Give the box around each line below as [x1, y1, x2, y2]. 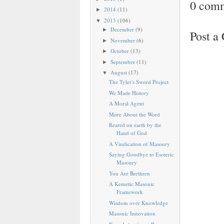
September [110, 57, 137, 65]
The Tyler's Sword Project [109, 78, 169, 86]
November [110, 36, 137, 44]
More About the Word [109, 110, 160, 118]
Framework [116, 188, 143, 196]
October [110, 47, 131, 55]
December [110, 25, 136, 33]
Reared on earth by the [109, 121, 162, 129]
